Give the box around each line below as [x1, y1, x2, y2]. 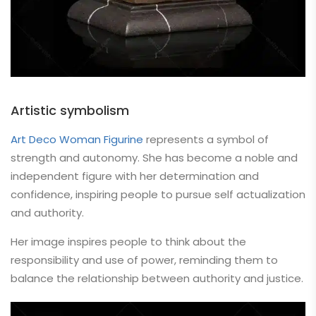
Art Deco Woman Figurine [11, 132, 146, 147]
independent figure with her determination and [11, 169, 259, 183]
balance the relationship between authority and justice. [11, 271, 303, 286]
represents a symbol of [146, 132, 269, 147]
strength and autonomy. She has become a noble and [11, 150, 298, 165]
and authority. [11, 205, 84, 220]
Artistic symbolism [11, 102, 129, 119]
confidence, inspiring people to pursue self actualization [11, 187, 305, 202]
